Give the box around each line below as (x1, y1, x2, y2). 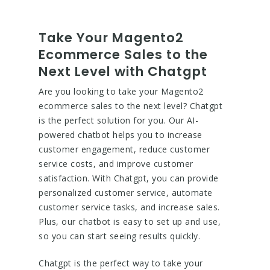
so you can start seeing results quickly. (39, 230, 200, 242)
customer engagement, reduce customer (39, 143, 210, 155)
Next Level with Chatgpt (39, 62, 207, 81)
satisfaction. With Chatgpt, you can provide (39, 172, 219, 184)
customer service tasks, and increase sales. (39, 201, 220, 213)
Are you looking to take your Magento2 (39, 86, 204, 97)
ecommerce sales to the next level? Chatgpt (39, 100, 222, 111)
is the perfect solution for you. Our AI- (39, 115, 198, 126)
